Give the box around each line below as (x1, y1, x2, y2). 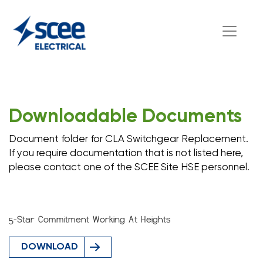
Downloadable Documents (9, 107, 242, 126)
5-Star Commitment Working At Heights (9, 214, 171, 225)
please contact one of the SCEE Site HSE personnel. (9, 163, 249, 173)
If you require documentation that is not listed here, (9, 149, 243, 159)
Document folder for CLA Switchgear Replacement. (9, 134, 251, 144)
